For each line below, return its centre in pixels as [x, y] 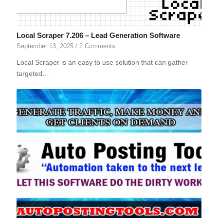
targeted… [33, 74]
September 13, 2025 [45, 46]
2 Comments [97, 46]
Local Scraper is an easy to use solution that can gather [102, 63]
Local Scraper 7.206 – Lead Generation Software [98, 36]
